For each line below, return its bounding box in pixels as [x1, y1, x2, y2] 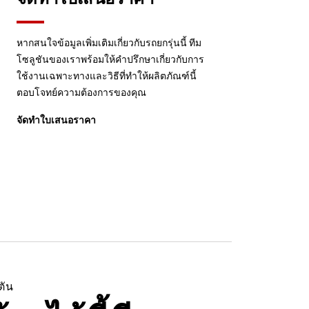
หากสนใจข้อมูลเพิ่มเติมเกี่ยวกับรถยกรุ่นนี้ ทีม [16, 37, 201, 48]
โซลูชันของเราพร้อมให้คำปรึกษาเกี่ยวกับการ [16, 53, 204, 65]
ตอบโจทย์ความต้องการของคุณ [16, 86, 146, 98]
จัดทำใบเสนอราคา [16, 114, 96, 126]
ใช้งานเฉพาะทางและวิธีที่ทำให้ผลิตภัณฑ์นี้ [16, 70, 197, 81]
